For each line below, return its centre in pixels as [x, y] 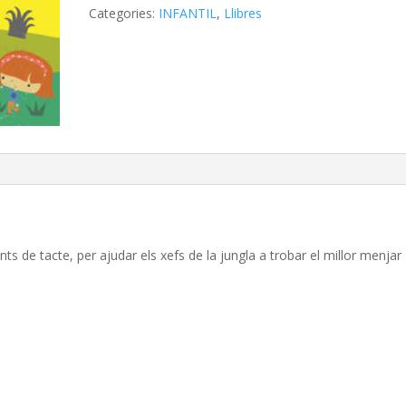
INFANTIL [188, 13]
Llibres [243, 13]
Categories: [124, 13]
